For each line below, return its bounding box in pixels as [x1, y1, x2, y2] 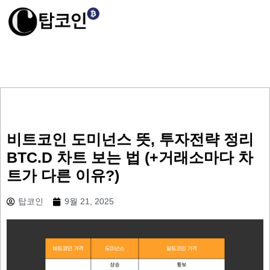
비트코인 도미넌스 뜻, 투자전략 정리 [7, 131, 254, 148]
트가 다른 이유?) [7, 167, 119, 184]
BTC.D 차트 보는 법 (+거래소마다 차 [7, 149, 253, 166]
